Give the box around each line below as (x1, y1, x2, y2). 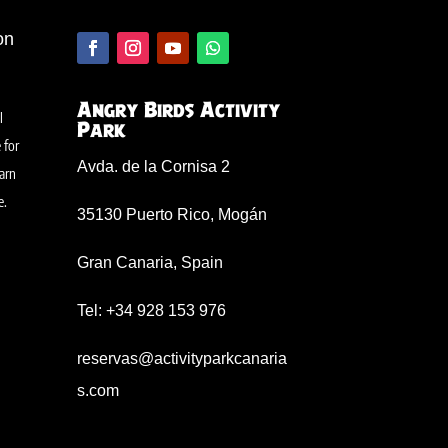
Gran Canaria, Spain (77, 253, 224, 271)
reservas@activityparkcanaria (77, 349, 288, 367)
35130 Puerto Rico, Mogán (77, 205, 268, 223)
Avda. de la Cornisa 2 (77, 157, 231, 175)
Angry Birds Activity (77, 100, 281, 121)
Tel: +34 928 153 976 (77, 301, 227, 319)
